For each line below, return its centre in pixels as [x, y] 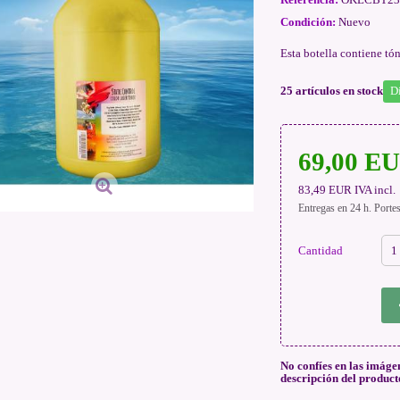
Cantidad [321, 250]
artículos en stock [339, 91]
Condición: [308, 22]
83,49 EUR [325, 190]
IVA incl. [375, 190]
